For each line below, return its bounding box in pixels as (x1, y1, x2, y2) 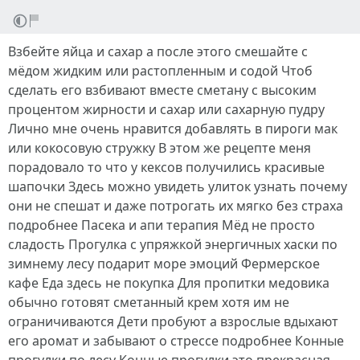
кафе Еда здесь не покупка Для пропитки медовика (8, 274, 329, 292)
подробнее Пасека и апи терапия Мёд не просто (8, 216, 315, 234)
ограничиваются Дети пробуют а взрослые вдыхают (8, 313, 338, 330)
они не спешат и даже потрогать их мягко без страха (8, 197, 343, 215)
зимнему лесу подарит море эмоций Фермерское (8, 255, 320, 272)
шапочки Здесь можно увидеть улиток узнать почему (8, 178, 347, 195)
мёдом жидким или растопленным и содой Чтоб (8, 62, 313, 80)
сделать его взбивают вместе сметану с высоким (8, 81, 317, 99)
